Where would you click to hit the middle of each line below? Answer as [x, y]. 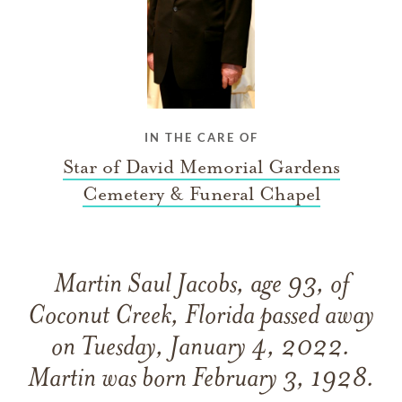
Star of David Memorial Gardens [201, 166]
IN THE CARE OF [201, 137]
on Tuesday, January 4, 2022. [201, 348]
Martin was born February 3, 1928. [201, 380]
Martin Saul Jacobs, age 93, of [201, 285]
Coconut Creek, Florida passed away [201, 317]
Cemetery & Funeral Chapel [201, 193]
